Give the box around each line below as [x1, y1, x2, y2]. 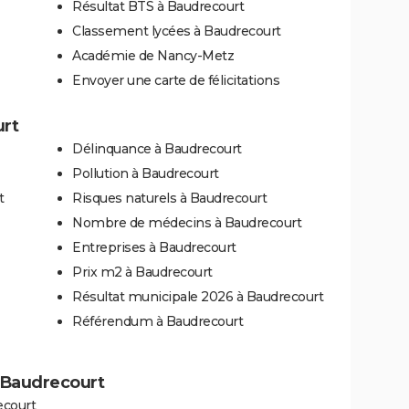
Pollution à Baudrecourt [72, 164, 219, 182]
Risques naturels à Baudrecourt [72, 189, 267, 206]
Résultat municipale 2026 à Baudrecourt [72, 288, 323, 305]
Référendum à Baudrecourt [72, 312, 243, 330]
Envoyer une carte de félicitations [72, 71, 279, 89]
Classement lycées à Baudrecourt [72, 22, 281, 39]
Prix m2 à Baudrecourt [72, 263, 213, 280]
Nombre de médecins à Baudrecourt [72, 214, 301, 231]
